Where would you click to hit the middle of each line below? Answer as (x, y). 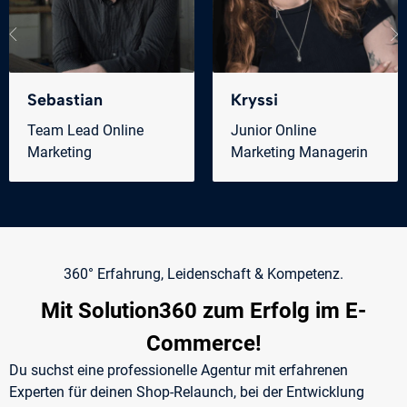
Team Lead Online (85, 131)
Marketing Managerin (299, 153)
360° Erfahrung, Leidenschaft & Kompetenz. (203, 274)
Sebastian (65, 100)
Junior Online (273, 131)
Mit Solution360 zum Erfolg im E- (203, 311)
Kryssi (254, 100)
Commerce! (203, 344)
